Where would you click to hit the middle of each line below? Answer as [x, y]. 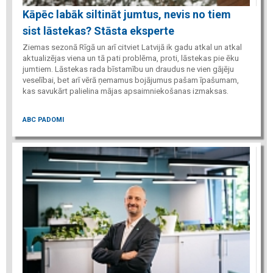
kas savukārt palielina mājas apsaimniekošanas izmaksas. [126, 91]
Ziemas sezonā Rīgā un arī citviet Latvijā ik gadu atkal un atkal [132, 48]
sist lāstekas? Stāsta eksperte [98, 31]
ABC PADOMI [43, 119]
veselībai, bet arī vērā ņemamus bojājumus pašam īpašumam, [131, 80]
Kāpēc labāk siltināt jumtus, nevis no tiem [127, 15]
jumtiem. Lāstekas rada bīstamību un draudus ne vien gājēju [128, 69]
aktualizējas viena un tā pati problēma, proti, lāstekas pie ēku [131, 58]
